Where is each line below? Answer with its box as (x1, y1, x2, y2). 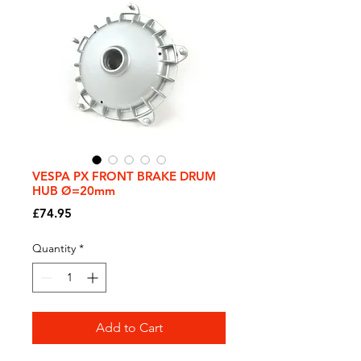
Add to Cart (95, 320, 163, 335)
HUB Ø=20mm (32, 183, 115, 198)
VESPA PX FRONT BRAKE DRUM (32, 168, 216, 184)
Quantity (32, 241, 76, 255)
